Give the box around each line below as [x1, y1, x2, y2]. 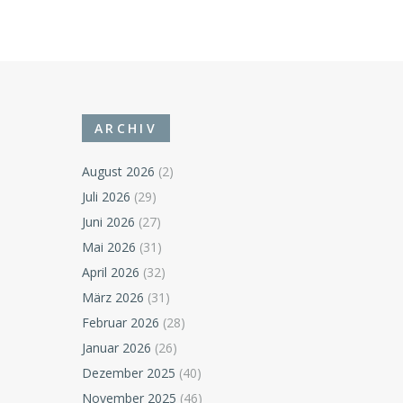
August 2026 [82, 162, 156, 180]
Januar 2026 [82, 338, 152, 356]
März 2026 [82, 288, 145, 306]
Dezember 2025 [82, 363, 176, 381]
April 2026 [82, 263, 140, 281]
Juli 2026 [82, 187, 131, 205]
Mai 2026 [82, 237, 137, 255]
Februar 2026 [82, 313, 160, 331]
